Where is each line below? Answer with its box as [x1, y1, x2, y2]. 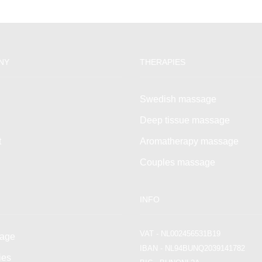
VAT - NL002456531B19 [140, 229, 220, 239]
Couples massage [140, 157, 215, 168]
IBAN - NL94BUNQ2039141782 [140, 244, 245, 253]
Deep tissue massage [140, 115, 230, 126]
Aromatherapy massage [140, 136, 239, 147]
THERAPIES [140, 57, 185, 67]
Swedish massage [140, 94, 216, 105]
